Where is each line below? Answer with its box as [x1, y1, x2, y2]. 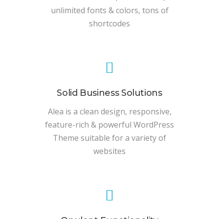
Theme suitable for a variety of [53, 132, 166, 144]
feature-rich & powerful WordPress [45, 119, 174, 131]
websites [93, 146, 126, 157]
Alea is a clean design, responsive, [47, 106, 172, 117]
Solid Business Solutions [57, 88, 162, 99]
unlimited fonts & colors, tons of [50, 5, 169, 16]
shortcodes [89, 18, 130, 29]
